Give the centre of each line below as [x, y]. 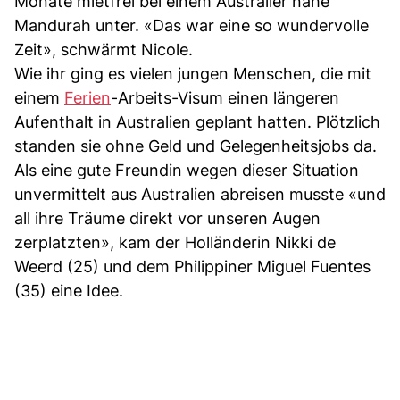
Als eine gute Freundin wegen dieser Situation [187, 170]
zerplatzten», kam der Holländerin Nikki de [175, 242]
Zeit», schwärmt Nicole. [104, 49]
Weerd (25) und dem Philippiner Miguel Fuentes [192, 266]
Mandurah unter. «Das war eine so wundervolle [192, 25]
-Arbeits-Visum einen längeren [225, 97]
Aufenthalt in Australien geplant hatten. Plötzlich [197, 121]
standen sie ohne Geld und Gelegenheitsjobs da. [196, 146]
